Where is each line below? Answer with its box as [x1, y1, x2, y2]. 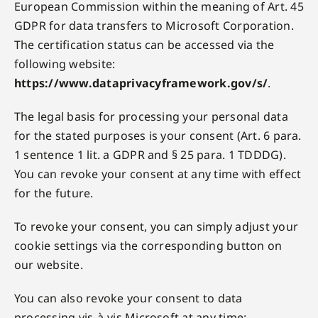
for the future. [13, 185, 94, 201]
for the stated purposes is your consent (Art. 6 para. [13, 128, 302, 143]
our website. [13, 257, 83, 273]
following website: [13, 56, 116, 72]
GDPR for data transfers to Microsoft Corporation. [13, 18, 294, 33]
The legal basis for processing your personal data [13, 109, 288, 124]
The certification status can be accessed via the [13, 37, 275, 53]
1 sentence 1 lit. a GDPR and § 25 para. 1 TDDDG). [13, 147, 286, 163]
